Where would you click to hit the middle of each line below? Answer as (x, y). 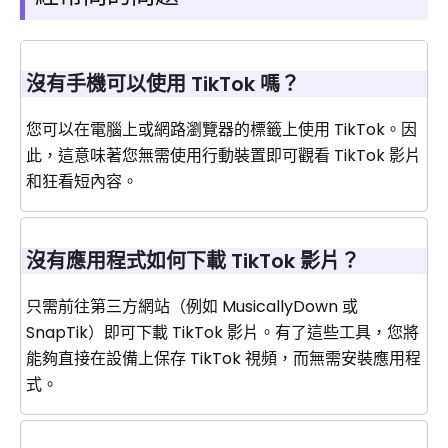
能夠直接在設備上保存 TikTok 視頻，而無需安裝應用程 (223, 359)
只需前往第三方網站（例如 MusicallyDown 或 (192, 307)
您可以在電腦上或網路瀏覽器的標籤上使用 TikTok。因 (221, 130)
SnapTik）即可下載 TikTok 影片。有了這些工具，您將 (222, 333)
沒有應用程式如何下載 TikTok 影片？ (193, 261)
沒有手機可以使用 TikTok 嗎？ (163, 84)
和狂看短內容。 (82, 182)
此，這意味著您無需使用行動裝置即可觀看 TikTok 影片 (223, 156)
